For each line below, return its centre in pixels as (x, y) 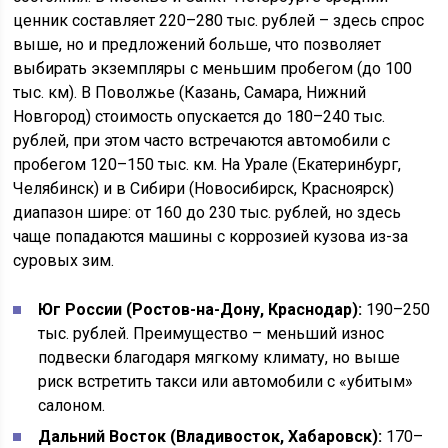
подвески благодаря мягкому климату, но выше (219, 357)
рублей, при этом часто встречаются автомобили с (202, 140)
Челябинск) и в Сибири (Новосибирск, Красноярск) (204, 188)
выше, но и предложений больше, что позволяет (197, 44)
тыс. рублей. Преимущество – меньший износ (211, 333)
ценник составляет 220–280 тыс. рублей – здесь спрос (219, 20)
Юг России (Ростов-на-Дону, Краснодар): (200, 309)
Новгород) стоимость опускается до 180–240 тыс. (199, 116)
